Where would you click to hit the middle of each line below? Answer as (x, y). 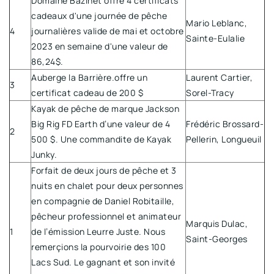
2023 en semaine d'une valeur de (100, 46)
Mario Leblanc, (217, 23)
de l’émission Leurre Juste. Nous (98, 231)
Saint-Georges (217, 239)
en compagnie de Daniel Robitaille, (103, 201)
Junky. (44, 154)
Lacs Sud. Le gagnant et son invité (103, 262)
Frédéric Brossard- (225, 124)
